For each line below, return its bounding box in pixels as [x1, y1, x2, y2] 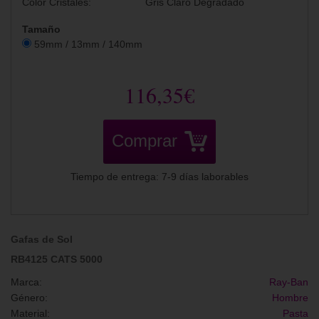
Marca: [11, 276, 42, 288]
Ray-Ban [269, 276, 308, 288]
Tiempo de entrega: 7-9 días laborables [70, 171, 249, 182]
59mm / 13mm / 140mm [31, 38, 142, 50]
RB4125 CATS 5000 [11, 253, 103, 265]
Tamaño [22, 23, 61, 35]
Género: [11, 292, 48, 303]
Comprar [112, 131, 177, 150]
